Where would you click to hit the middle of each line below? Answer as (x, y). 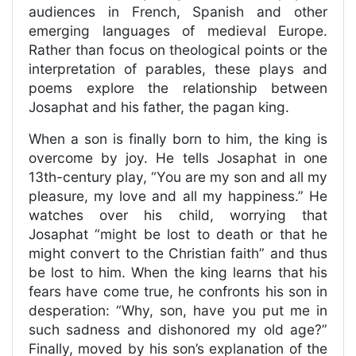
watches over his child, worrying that (178, 215)
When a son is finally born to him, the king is (178, 139)
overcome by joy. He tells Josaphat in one (178, 158)
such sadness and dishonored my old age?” (178, 330)
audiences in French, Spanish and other (178, 12)
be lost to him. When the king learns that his (178, 273)
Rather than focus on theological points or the (178, 50)
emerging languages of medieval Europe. (178, 31)
